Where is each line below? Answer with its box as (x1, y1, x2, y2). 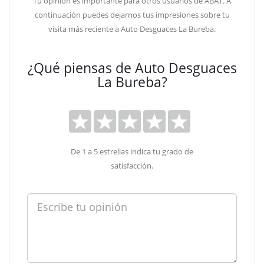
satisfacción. (111, 160, 153, 171)
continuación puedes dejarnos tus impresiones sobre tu (34, 9, 230, 20)
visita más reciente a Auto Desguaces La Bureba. (48, 24, 216, 34)
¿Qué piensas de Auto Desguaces (27, 58, 237, 77)
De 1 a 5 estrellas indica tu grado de (71, 146, 193, 157)
